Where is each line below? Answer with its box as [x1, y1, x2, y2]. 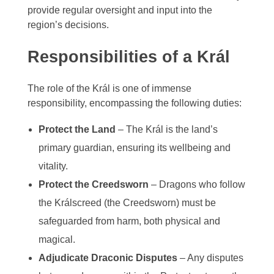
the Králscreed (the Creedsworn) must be [38, 197, 216, 208]
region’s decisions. [28, 19, 109, 30]
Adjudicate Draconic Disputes [38, 252, 177, 263]
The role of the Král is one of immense [28, 83, 191, 94]
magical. [38, 234, 75, 245]
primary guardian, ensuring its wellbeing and [38, 142, 231, 153]
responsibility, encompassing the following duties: [28, 97, 242, 108]
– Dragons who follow [148, 179, 245, 190]
